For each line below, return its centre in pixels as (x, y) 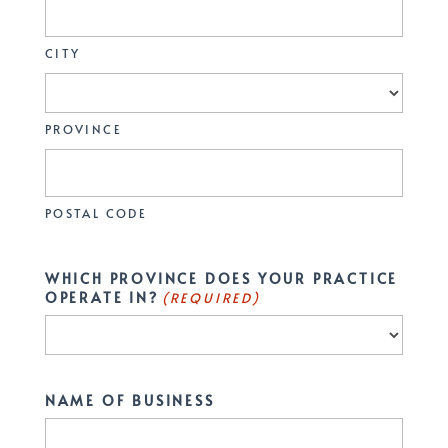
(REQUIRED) (211, 298)
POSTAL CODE (96, 213)
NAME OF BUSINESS (129, 400)
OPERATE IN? (101, 297)
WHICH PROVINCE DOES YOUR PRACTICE (221, 278)
